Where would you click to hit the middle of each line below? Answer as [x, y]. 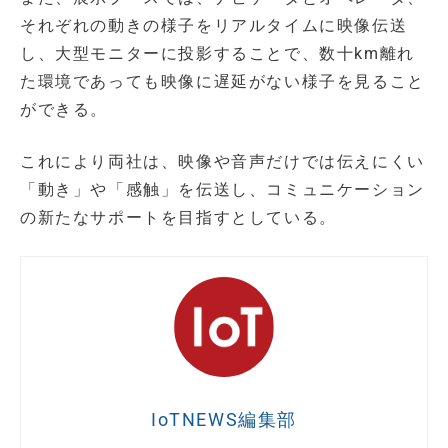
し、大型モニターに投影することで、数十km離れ [217, 53]
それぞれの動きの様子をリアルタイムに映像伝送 [214, 25]
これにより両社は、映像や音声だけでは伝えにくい [222, 161]
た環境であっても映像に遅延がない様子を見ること [222, 81]
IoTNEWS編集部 [224, 419]
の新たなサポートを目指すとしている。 [178, 217]
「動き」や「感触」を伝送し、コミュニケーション [222, 189]
